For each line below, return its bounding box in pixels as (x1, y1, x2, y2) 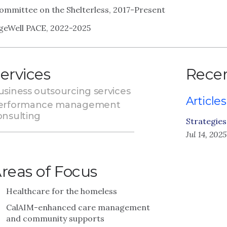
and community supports (6, 213, 104, 223)
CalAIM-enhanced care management (6, 202, 150, 212)
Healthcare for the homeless (6, 186, 117, 196)
